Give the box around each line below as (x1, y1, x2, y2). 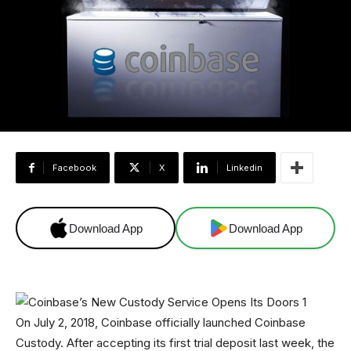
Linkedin (226, 162, 262, 174)
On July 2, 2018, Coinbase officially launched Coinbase (16, 315, 306, 331)
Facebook (52, 162, 96, 174)
